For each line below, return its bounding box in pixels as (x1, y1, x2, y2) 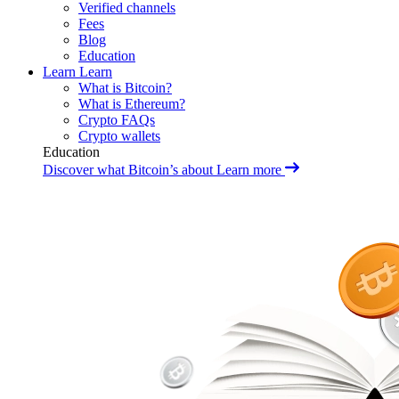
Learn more (216, 162, 281, 177)
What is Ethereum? (78, 96, 185, 111)
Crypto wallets (78, 128, 160, 143)
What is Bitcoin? (78, 80, 172, 95)
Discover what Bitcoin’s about (43, 162, 213, 177)
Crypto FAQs (78, 112, 155, 127)
